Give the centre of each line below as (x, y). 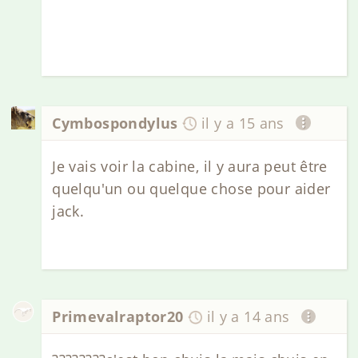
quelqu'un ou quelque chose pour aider (191, 189)
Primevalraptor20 (118, 317)
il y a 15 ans (243, 123)
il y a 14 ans (248, 317)
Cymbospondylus (115, 123)
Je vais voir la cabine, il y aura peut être (190, 167)
